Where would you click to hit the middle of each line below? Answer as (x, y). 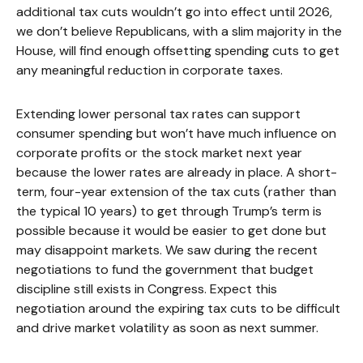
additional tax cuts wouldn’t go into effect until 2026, (174, 11)
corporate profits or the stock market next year (159, 152)
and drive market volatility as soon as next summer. (167, 327)
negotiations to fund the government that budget (165, 269)
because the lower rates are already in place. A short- (177, 172)
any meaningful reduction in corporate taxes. (149, 70)
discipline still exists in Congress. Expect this (147, 288)
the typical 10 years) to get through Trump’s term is (169, 211)
